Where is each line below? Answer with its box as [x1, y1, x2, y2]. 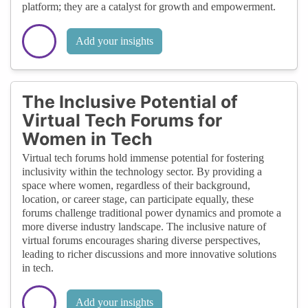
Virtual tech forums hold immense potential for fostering [22, 151, 264, 164]
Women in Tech [22, 128, 153, 149]
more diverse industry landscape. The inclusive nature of [22, 220, 266, 232]
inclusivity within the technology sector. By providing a [22, 165, 262, 177]
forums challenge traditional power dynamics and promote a [22, 206, 281, 219]
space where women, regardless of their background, [22, 179, 250, 191]
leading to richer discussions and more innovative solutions [22, 247, 276, 260]
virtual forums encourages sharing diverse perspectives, [22, 234, 261, 246]
